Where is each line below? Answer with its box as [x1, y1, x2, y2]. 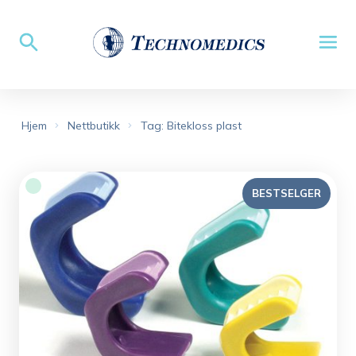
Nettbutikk [68, 118, 120, 133]
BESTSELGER [251, 187, 321, 199]
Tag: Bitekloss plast [141, 118, 242, 133]
